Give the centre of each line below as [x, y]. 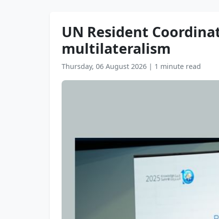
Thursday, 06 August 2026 [105, 66]
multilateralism [116, 48]
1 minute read [178, 66]
